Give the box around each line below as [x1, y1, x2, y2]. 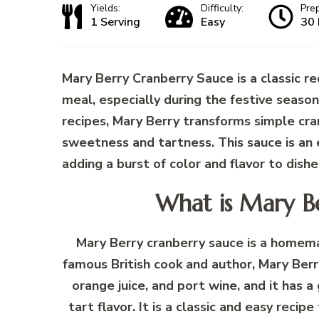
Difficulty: [201, 1, 244, 16]
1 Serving [90, 14, 140, 31]
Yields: [90, 1, 120, 16]
